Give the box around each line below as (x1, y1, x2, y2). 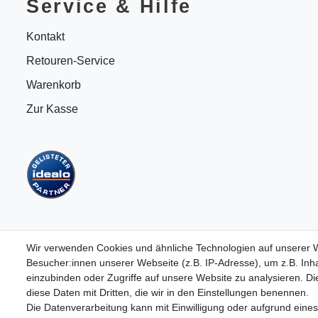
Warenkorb (26, 79, 81, 92)
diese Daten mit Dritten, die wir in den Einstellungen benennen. (26, 287, 309, 298)
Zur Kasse (26, 103, 78, 116)
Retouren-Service (26, 55, 115, 67)
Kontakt (26, 31, 65, 43)
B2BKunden (26, 275, 156, 297)
